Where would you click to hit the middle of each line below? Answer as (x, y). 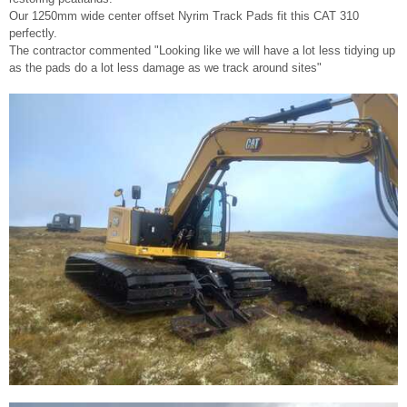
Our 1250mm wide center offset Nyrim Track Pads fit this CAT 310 (184, 15)
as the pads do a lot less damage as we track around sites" (165, 67)
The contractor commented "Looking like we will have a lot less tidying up (202, 50)
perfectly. (33, 33)
